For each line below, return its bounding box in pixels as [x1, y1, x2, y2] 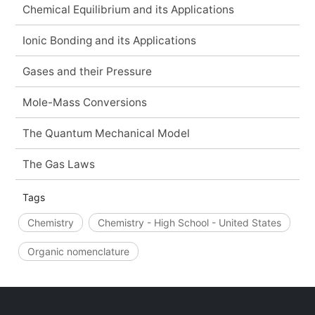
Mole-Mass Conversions [22, 95, 147, 109]
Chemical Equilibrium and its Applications [22, 2, 234, 16]
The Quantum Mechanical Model [22, 126, 190, 140]
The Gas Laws [22, 157, 95, 171]
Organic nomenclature [27, 245, 129, 257]
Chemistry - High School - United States [97, 216, 281, 229]
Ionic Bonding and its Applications [22, 33, 196, 47]
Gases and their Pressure [22, 64, 152, 78]
